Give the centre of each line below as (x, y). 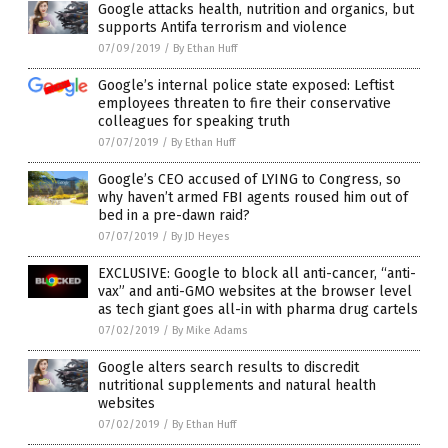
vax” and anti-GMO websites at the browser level (255, 291)
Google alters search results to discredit (228, 367)
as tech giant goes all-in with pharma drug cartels (258, 309)
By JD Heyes (200, 236)
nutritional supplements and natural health (237, 385)
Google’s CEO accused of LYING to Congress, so (249, 179)
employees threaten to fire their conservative (244, 103)
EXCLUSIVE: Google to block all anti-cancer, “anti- (257, 273)
